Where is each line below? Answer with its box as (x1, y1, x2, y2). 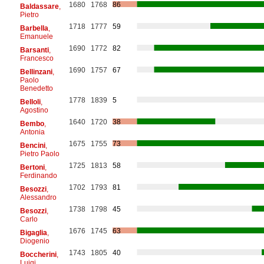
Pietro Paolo (19, 149, 60, 158)
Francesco (19, 54, 54, 62)
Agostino (19, 105, 48, 114)
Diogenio (19, 236, 49, 245)
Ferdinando (19, 171, 57, 180)
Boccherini (19, 250, 57, 259)
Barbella (19, 24, 48, 32)
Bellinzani (19, 67, 52, 76)
